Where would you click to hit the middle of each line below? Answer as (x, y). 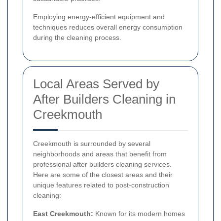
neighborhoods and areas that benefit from (100, 154)
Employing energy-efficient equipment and (99, 17)
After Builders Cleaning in (104, 99)
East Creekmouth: (63, 214)
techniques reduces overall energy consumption (108, 27)
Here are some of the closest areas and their (103, 175)
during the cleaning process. (77, 38)
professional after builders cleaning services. (102, 165)
